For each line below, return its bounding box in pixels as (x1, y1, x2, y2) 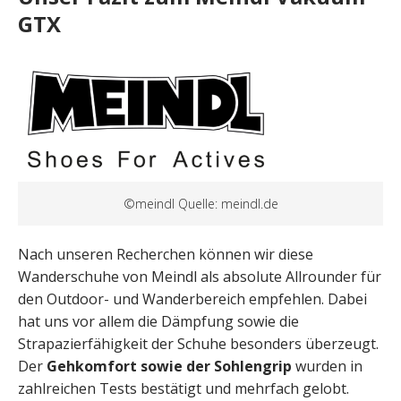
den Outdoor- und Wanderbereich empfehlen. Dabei (18, 289, 367, 310)
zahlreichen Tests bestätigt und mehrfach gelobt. (18, 379, 349, 399)
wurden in (292, 356, 363, 377)
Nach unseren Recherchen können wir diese (18, 244, 313, 265)
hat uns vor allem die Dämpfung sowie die (18, 311, 299, 332)
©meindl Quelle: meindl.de (123, 195, 278, 213)
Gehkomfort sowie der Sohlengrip (47, 356, 292, 377)
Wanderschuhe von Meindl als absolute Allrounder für (18, 267, 381, 287)
